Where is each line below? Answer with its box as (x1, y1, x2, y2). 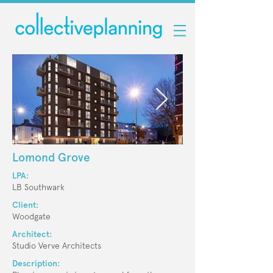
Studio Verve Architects (12, 241, 101, 251)
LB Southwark (12, 182, 65, 193)
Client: (12, 200, 38, 210)
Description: (12, 258, 60, 269)
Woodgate (12, 211, 51, 222)
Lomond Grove (12, 151, 90, 165)
